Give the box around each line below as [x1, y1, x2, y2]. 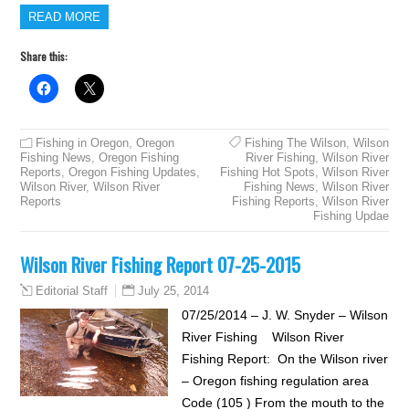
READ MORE [28, 10, 101, 24]
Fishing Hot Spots [219, 165, 315, 179]
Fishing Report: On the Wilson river [181, 351, 388, 366]
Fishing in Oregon [36, 136, 130, 150]
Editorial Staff [36, 285, 109, 298]
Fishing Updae [312, 209, 389, 223]
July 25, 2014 [138, 284, 210, 298]
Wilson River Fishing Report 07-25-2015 [20, 250, 301, 278]
